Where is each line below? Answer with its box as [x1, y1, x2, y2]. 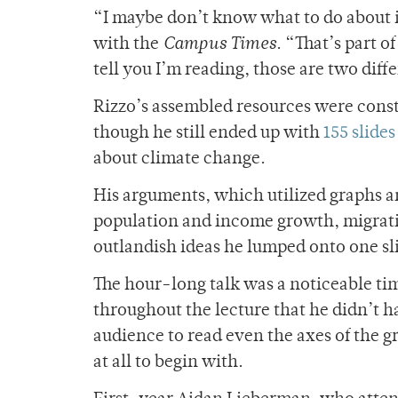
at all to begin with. [93, 354, 243, 372]
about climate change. [93, 151, 266, 169]
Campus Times [163, 36, 276, 54]
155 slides [323, 125, 395, 143]
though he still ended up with [93, 125, 323, 143]
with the [93, 36, 163, 54]
